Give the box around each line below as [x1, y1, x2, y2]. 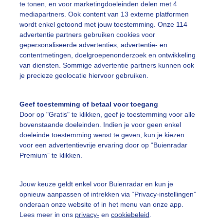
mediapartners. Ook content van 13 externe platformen [19, 10, 189, 18]
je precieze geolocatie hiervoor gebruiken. [19, 72, 148, 80]
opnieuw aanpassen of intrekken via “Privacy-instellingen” [19, 190, 196, 198]
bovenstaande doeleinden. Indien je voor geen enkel [19, 121, 181, 129]
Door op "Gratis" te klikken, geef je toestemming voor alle [19, 110, 195, 119]
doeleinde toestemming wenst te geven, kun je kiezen [19, 131, 184, 139]
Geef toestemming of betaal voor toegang [19, 100, 158, 109]
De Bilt [127, 108, 148, 115]
